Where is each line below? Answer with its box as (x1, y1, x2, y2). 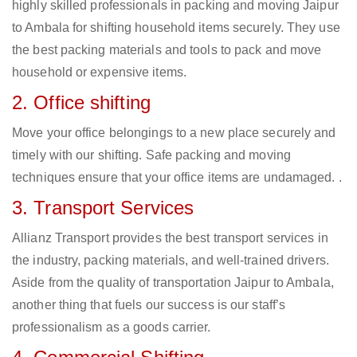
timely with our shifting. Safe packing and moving (12, 148, 291, 163)
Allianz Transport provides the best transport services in (12, 231, 328, 245)
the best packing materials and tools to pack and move (12, 43, 322, 57)
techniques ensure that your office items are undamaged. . (12, 171, 342, 185)
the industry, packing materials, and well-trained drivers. (12, 253, 329, 268)
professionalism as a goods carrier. (12, 320, 211, 335)
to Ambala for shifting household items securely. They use (12, 21, 340, 35)
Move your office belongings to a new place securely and (12, 126, 336, 140)
